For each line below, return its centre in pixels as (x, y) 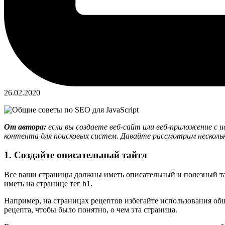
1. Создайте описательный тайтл (76, 155)
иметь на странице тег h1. (48, 183)
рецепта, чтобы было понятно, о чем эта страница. (91, 209)
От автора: (25, 127)
